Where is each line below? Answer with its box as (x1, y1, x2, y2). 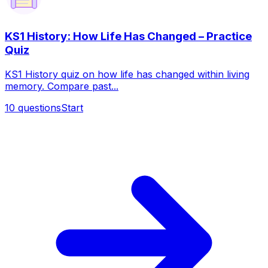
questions (18, 102, 61, 114)
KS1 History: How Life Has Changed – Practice (5, 29, 252, 44)
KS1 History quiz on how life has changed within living (5, 68, 249, 81)
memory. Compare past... (5, 80, 118, 93)
